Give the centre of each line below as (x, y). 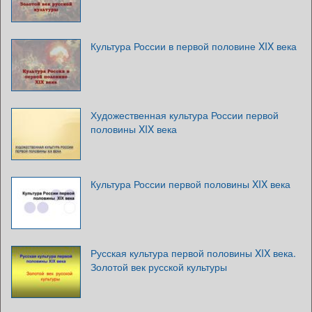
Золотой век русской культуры (159, 267)
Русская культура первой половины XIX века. (193, 253)
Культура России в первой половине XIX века (194, 46)
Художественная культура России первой (185, 115)
